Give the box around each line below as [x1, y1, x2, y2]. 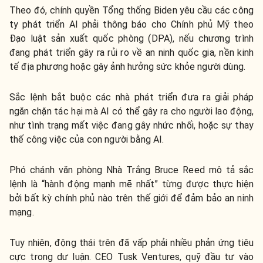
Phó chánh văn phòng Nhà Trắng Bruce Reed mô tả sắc [9, 164, 254, 176]
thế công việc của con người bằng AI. [9, 134, 164, 146]
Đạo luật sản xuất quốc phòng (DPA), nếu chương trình [9, 33, 254, 45]
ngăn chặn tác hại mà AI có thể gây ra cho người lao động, [9, 106, 254, 117]
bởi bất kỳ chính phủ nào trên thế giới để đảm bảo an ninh [9, 193, 254, 204]
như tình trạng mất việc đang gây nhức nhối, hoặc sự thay [9, 120, 254, 131]
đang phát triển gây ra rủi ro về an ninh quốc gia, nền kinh [9, 47, 254, 59]
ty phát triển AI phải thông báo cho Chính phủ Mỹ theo [9, 19, 254, 31]
